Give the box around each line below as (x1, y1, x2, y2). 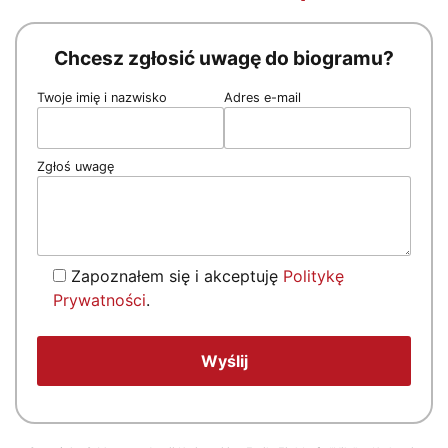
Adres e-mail (224, 90, 301, 106)
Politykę (283, 265, 344, 286)
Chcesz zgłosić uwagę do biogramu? (54, 46, 394, 71)
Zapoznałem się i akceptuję (71, 265, 283, 286)
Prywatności (53, 289, 146, 310)
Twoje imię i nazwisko (37, 90, 167, 106)
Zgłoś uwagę (37, 159, 114, 175)
